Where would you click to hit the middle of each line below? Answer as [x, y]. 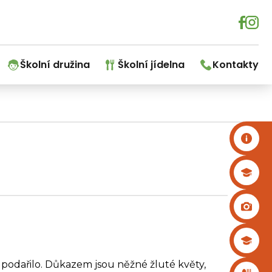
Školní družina [55, 65]
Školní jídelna [151, 65]
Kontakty [236, 65]
